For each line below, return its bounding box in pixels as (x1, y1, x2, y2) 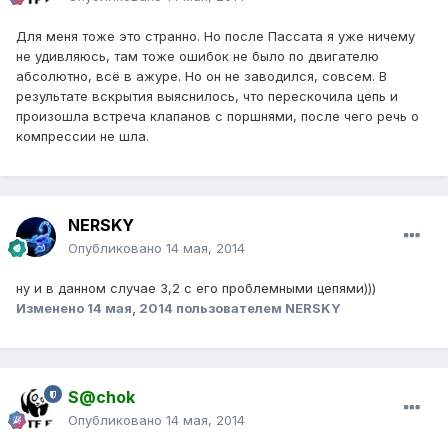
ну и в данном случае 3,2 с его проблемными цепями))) (16, 280, 376, 297)
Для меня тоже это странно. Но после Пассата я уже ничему (16, 28, 415, 45)
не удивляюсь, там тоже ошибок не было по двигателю (16, 48, 379, 65)
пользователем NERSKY (173, 300, 341, 317)
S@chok (68, 387, 135, 408)
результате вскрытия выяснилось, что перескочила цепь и (16, 88, 398, 105)
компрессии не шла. (16, 128, 149, 145)
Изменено (16, 300, 87, 317)
